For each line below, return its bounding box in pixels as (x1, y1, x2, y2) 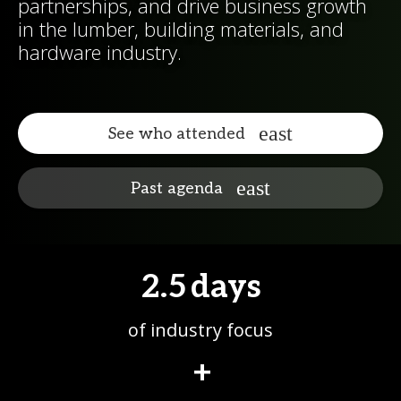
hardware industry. (18, 38, 182, 65)
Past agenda (131, 178, 223, 198)
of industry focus (128, 318, 273, 342)
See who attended (108, 124, 245, 143)
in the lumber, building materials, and (18, 15, 344, 42)
